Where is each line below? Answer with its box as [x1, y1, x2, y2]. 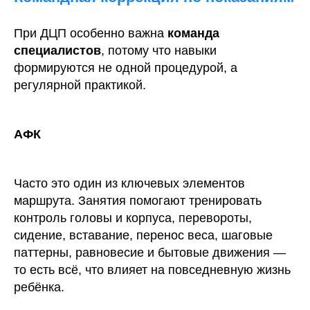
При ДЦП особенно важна [14, 26, 167, 40]
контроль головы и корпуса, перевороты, [14, 211, 252, 225]
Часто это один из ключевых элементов [14, 176, 245, 190]
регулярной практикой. [14, 78, 146, 92]
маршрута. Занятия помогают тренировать [14, 194, 262, 208]
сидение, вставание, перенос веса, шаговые [14, 228, 273, 242]
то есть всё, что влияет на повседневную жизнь [14, 263, 291, 277]
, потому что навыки [101, 44, 217, 57]
